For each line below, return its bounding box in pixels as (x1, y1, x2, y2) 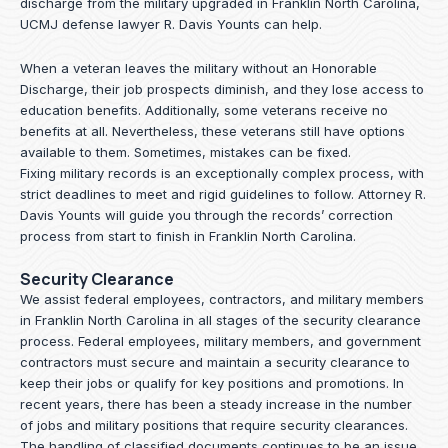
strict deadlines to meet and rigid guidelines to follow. (20, 186, 358, 203)
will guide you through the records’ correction (101, 207, 393, 224)
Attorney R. (358, 186, 426, 203)
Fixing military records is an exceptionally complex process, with (20, 165, 424, 182)
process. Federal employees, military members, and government (20, 333, 421, 350)
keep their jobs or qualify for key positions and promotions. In (20, 375, 404, 392)
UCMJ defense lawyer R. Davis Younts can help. (20, 16, 322, 33)
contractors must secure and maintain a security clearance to (20, 354, 410, 371)
